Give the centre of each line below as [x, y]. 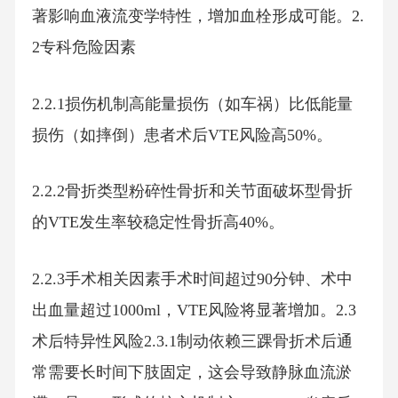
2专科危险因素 [84, 48]
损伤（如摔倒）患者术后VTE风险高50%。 [182, 135]
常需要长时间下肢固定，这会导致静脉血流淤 [191, 373]
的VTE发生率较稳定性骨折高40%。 [158, 223]
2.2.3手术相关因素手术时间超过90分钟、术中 [192, 279]
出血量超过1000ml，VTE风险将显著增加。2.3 [194, 310]
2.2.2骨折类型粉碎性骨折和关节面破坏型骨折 [192, 191]
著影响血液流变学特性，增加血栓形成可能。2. [198, 16]
